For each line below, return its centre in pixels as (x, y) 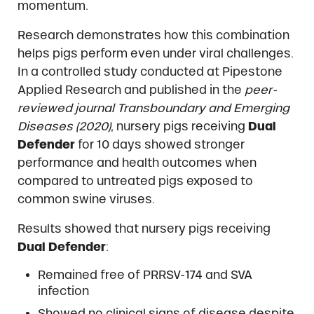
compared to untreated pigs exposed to (135, 181)
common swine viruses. (86, 199)
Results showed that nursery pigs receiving (144, 229)
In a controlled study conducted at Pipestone (150, 72)
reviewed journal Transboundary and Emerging (153, 108)
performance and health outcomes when (137, 163)
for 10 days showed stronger (159, 145)
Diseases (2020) (64, 127)
